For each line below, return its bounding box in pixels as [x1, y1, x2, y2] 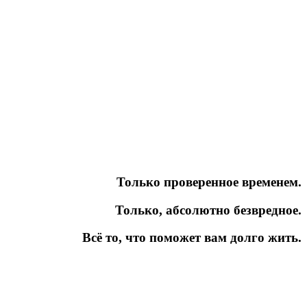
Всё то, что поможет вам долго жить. [82, 230, 302, 245]
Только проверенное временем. [116, 174, 302, 189]
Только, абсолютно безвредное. [115, 202, 302, 217]
